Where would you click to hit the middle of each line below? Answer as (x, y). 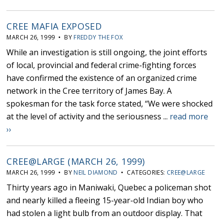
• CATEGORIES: (142, 173)
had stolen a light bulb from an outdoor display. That (105, 213)
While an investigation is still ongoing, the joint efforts (107, 53)
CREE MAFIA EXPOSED (54, 26)
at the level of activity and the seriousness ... (88, 117)
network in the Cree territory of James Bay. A (89, 91)
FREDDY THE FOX (98, 37)
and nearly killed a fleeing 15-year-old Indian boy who (105, 201)
